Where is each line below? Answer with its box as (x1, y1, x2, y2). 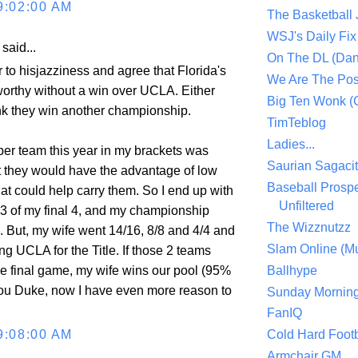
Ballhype (267, 263, 317, 277)
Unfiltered (279, 198, 334, 213)
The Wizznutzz (267, 220, 351, 234)
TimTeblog (267, 116, 326, 130)
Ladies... (267, 137, 315, 152)
